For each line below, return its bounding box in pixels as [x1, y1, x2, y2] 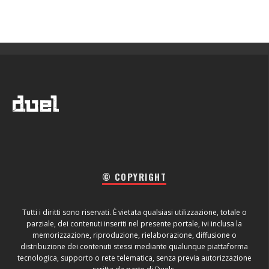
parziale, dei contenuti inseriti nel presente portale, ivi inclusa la [26, 218, 242, 229]
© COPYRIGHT [101, 169, 167, 183]
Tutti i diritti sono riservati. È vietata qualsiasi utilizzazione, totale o [22, 207, 247, 217]
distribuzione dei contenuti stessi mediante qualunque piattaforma [20, 241, 248, 252]
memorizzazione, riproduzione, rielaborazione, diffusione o [32, 229, 237, 240]
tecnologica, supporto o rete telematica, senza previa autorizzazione [17, 252, 252, 263]
